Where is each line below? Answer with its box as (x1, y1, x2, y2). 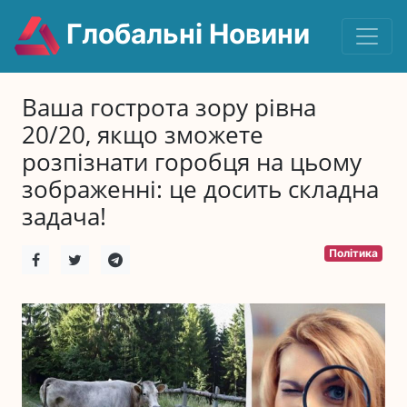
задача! (22, 201, 106, 233)
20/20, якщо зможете (22, 119, 263, 151)
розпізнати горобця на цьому (22, 146, 362, 178)
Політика (329, 246, 379, 260)
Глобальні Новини (60, 17, 310, 51)
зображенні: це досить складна (22, 174, 379, 205)
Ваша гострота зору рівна (22, 92, 316, 124)
